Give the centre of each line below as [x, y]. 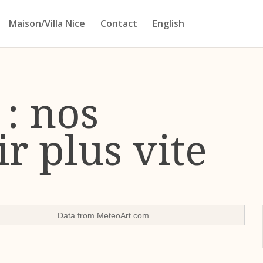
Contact [119, 23]
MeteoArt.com [123, 216]
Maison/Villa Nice [47, 23]
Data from [77, 216]
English [168, 23]
